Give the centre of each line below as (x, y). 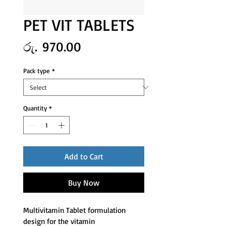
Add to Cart (84, 156)
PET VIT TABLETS (79, 25)
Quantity (35, 108)
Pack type (37, 71)
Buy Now (84, 182)
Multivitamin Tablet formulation (75, 210)
